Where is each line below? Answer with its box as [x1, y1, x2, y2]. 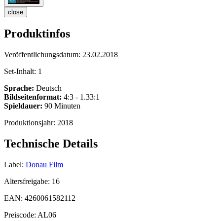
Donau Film [26, 160, 63, 169]
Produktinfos [4, 27, 70, 40]
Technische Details [4, 137, 98, 150]
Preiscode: [4, 210, 37, 219]
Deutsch [34, 84, 62, 93]
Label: [4, 160, 24, 169]
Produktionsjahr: [4, 118, 57, 127]
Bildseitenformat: [4, 93, 62, 102]
